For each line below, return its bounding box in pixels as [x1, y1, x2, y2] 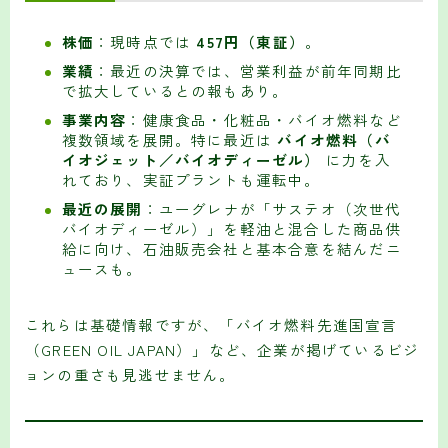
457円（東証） [196, 30, 305, 52]
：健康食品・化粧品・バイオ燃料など [126, 108, 402, 130]
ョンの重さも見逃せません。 [25, 363, 236, 385]
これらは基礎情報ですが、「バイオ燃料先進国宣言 [25, 313, 398, 335]
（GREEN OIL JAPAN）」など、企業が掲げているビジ [25, 338, 420, 360]
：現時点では [93, 30, 197, 52]
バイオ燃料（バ [277, 128, 391, 150]
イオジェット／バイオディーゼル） [61, 148, 321, 170]
